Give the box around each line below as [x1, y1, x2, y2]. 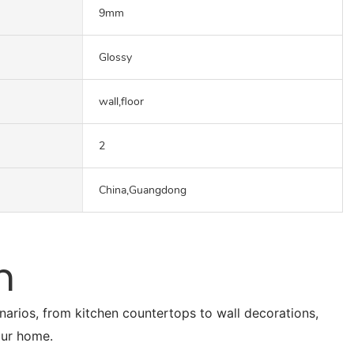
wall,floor [99, 93, 144, 109]
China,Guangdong [99, 182, 186, 198]
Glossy [99, 49, 132, 65]
